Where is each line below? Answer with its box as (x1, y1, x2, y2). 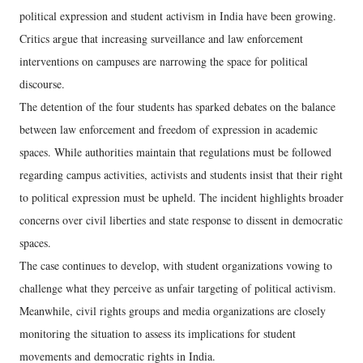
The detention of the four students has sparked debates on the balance (19, 98, 335, 114)
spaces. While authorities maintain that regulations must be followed (19, 143, 331, 160)
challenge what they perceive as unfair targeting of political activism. (19, 280, 336, 296)
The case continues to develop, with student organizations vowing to (19, 257, 332, 273)
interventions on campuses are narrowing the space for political (19, 53, 308, 69)
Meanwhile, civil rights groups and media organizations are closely (19, 302, 326, 318)
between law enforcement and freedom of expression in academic (19, 121, 318, 137)
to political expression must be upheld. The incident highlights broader (19, 189, 344, 205)
